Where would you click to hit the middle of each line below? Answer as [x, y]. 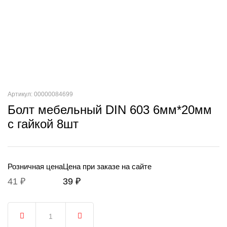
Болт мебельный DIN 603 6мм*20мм [110, 110]
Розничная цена [35, 166]
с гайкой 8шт [43, 124]
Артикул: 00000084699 [40, 94]
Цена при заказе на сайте [107, 166]
